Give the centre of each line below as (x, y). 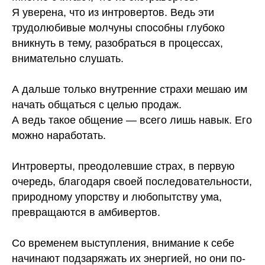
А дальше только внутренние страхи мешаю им (130, 89)
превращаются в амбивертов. (86, 212)
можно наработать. (59, 135)
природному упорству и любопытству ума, (117, 197)
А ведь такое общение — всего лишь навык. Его (132, 120)
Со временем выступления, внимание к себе (123, 243)
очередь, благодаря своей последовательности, (132, 182)
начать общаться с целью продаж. (97, 105)
